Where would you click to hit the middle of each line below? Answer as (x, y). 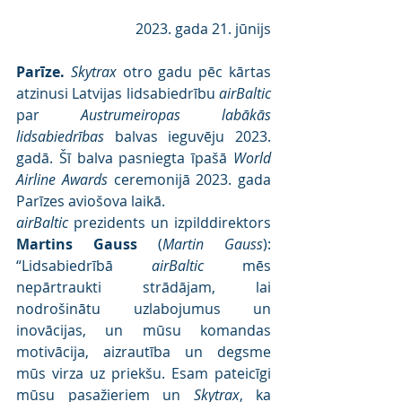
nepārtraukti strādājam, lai (144, 287)
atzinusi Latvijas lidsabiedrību (118, 93)
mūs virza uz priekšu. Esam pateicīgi (144, 373)
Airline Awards (62, 179)
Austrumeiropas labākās (176, 114)
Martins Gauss (77, 244)
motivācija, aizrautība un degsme (144, 351)
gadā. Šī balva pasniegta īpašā (125, 157)
